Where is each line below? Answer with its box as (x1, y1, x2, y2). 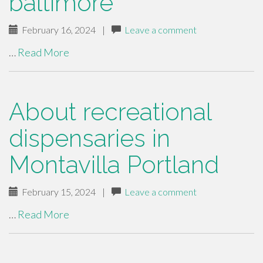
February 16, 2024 (18, 24, 96, 35)
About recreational (9, 97, 211, 126)
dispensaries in (9, 124, 170, 153)
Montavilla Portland (9, 150, 219, 179)
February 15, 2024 (18, 186, 96, 197)
